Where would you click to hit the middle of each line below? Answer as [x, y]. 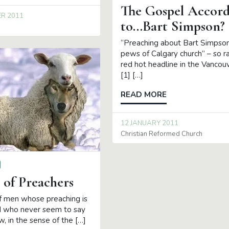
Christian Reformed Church [161, 134]
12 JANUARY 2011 [149, 123]
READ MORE [143, 95]
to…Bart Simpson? [173, 26]
